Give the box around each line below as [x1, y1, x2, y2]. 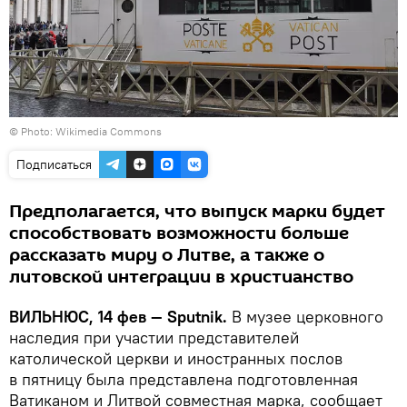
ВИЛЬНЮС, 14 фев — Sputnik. [9, 305, 232, 327]
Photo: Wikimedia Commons [21, 124, 162, 138]
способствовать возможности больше [9, 220, 349, 246]
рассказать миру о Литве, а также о [9, 242, 324, 268]
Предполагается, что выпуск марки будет [9, 198, 385, 224]
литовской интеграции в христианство [9, 263, 353, 290]
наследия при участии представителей [9, 326, 299, 348]
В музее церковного [232, 305, 383, 327]
